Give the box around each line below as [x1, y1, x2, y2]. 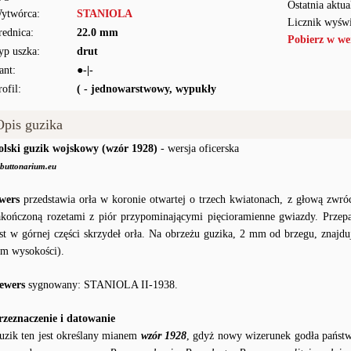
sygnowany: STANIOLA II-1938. [25, 279, 178, 291]
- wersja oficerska [157, 143, 239, 154]
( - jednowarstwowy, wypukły [77, 83, 216, 95]
